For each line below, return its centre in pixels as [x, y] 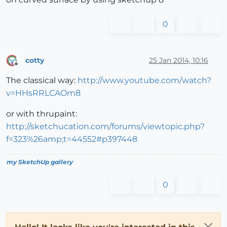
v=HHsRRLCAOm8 [43, 93]
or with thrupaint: [42, 114]
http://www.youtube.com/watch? [144, 81]
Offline [26, 68]
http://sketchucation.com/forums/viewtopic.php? [105, 127]
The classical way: [42, 81]
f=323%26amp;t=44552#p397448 [72, 139]
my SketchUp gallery [40, 162]
